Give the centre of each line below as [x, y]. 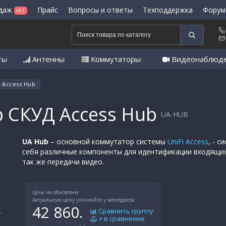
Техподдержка [168, 10]
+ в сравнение [121, 219]
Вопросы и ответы [100, 10]
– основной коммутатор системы [109, 142]
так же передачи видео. [63, 162]
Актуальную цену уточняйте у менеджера [83, 200]
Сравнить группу [125, 211]
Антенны [47, 59]
